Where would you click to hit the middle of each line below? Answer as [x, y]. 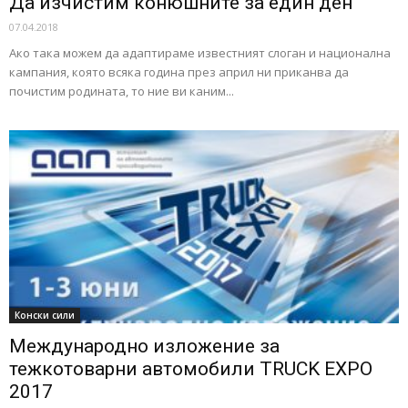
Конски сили [45, 315]
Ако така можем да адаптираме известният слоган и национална [200, 53]
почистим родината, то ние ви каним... [122, 92]
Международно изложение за [144, 346]
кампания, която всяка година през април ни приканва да [179, 72]
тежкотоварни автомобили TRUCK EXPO [191, 368]
